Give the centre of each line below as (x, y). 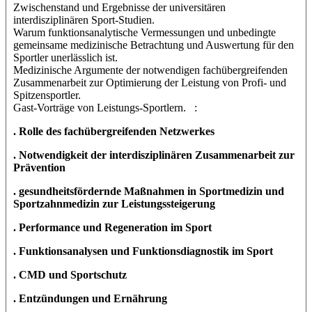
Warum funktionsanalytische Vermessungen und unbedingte (145, 32)
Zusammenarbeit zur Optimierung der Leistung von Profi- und (150, 82)
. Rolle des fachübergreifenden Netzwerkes (114, 131)
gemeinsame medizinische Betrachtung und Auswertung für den (154, 45)
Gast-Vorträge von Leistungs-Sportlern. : (105, 107)
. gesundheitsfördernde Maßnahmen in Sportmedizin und (149, 191)
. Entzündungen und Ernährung (90, 298)
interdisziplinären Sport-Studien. (84, 19)
